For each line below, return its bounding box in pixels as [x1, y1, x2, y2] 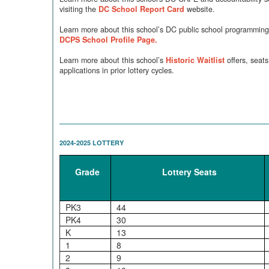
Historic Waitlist [166, 55, 225, 65]
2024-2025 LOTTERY [59, 138, 124, 147]
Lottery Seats [162, 166, 217, 178]
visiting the [59, 4, 98, 14]
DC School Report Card [98, 4, 184, 14]
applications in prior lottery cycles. [59, 65, 174, 76]
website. [184, 4, 215, 14]
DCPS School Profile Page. [59, 34, 157, 45]
